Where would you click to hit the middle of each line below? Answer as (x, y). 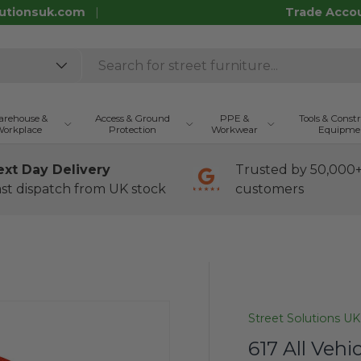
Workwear (234, 130)
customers (270, 189)
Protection (133, 130)
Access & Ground (133, 118)
